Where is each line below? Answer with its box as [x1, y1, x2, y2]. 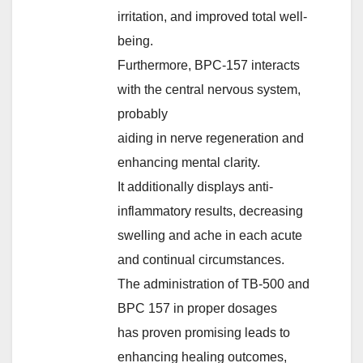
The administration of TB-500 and [117, 276, 310, 291]
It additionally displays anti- [117, 179, 273, 194]
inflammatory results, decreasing [117, 203, 303, 218]
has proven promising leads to [117, 325, 290, 340]
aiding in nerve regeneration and [117, 130, 304, 145]
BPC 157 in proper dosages [117, 301, 277, 315]
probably [117, 106, 168, 121]
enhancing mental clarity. [117, 155, 260, 169]
